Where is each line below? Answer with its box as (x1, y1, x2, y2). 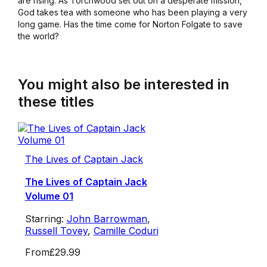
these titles (17, 93, 94, 111)
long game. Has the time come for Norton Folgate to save (17, 19, 243, 30)
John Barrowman (66, 213, 147, 225)
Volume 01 (24, 190, 73, 203)
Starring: (24, 213, 67, 225)
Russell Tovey (24, 225, 88, 237)
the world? (17, 31, 59, 42)
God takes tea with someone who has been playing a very (17, 7, 247, 18)
